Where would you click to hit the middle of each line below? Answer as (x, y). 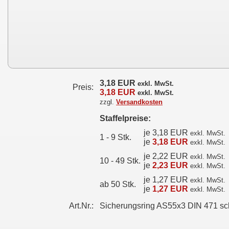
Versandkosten (139, 102)
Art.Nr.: (81, 206)
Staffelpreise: (125, 118)
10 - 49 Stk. (120, 161)
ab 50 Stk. (118, 184)
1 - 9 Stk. (116, 137)
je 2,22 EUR (167, 156)
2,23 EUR (170, 165)
